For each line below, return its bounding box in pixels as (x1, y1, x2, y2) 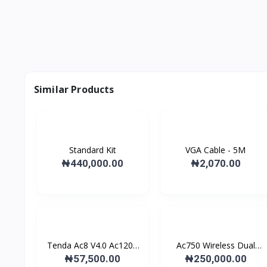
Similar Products (34, 83, 114, 96)
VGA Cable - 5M (185, 144, 246, 156)
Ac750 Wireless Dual (176, 240, 255, 251)
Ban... (205, 252, 226, 263)
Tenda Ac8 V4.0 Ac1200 (47, 240, 138, 251)
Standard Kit (69, 144, 116, 156)
